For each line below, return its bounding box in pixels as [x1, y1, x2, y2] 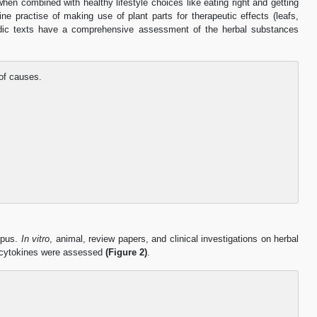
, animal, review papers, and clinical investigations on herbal [50, 234, 299, 245]
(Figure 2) [105, 247, 147, 258]
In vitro [21, 234, 50, 245]
